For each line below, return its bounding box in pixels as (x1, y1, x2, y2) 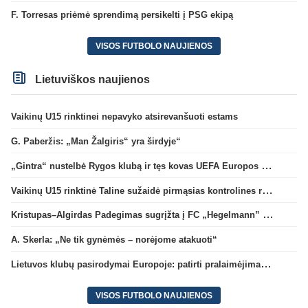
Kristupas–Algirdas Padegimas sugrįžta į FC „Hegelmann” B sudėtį (263, 208, 274, 221)
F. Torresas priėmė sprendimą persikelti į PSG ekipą (11, 9, 233, 20)
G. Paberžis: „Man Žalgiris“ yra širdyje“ (11, 136, 181, 147)
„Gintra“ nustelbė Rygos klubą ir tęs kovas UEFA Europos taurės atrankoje (261, 159, 272, 171)
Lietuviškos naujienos (32, 73, 151, 85)
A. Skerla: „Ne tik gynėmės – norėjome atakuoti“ (11, 234, 217, 245)
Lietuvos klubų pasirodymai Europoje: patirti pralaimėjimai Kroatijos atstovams (261, 257, 272, 269)
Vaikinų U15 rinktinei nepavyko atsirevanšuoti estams (11, 111, 238, 122)
